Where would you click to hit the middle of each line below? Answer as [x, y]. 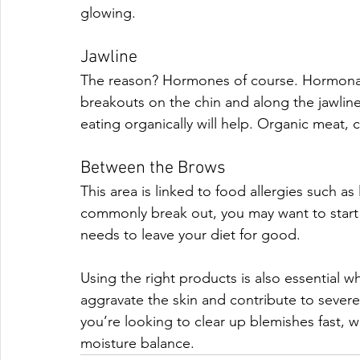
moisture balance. [137, 343]
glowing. [110, 13]
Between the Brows [153, 168]
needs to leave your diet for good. [192, 235]
